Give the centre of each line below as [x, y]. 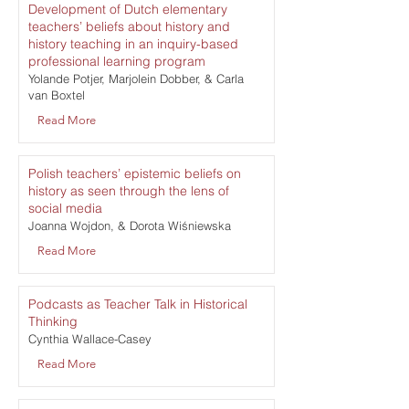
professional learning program [116, 61]
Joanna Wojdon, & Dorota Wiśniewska [129, 225]
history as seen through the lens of [128, 191]
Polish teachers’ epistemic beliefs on [134, 173]
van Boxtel [56, 95]
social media [65, 208]
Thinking [52, 321]
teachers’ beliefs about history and [129, 26]
